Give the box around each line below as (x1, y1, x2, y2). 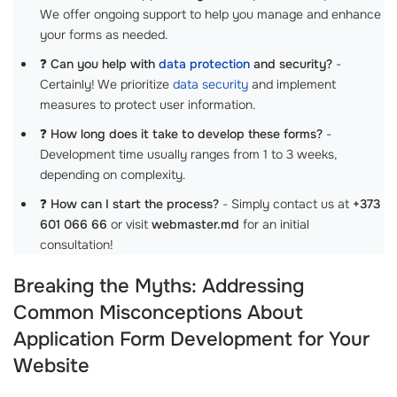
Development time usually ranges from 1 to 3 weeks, (40, 146, 337, 162)
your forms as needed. (40, 27, 167, 43)
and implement (248, 76, 336, 92)
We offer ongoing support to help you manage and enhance (40, 6, 381, 22)
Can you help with (51, 56, 159, 72)
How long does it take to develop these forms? (51, 126, 323, 142)
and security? (250, 56, 332, 72)
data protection (159, 56, 250, 72)
